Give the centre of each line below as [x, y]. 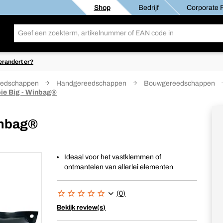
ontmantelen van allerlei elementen [119, 167]
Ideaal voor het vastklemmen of [113, 157]
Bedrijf [148, 7]
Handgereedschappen [91, 83]
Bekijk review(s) [81, 208]
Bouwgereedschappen [179, 83]
